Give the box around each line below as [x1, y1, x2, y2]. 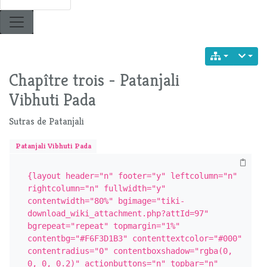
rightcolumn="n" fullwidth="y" [27, 183, 166, 193]
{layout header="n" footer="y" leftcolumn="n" [27, 170, 237, 181]
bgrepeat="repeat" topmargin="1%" [27, 221, 180, 231]
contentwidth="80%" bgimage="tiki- [27, 195, 185, 206]
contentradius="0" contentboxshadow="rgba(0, [27, 246, 232, 256]
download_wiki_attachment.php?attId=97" [27, 208, 209, 218]
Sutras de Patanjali [9, 115, 84, 128]
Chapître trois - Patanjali [9, 70, 179, 91]
